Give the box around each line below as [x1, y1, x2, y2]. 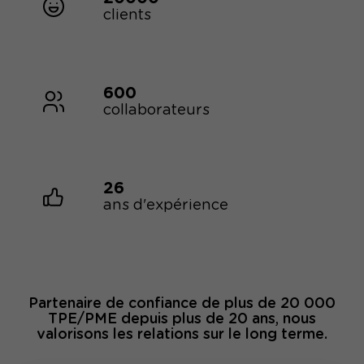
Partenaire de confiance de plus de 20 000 [28, 296, 336, 311]
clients [103, 6, 152, 23]
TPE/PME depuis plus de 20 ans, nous [47, 311, 316, 327]
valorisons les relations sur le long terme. [36, 327, 327, 342]
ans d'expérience [103, 197, 229, 214]
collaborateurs [103, 102, 210, 119]
